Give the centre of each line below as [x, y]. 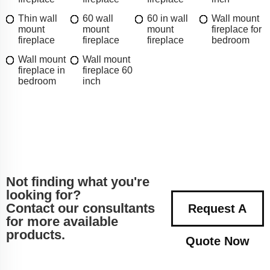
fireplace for [237, 30]
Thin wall [38, 19]
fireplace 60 [108, 71]
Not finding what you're [78, 182]
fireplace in [42, 71]
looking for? [43, 195]
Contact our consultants [80, 209]
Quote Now [217, 241]
